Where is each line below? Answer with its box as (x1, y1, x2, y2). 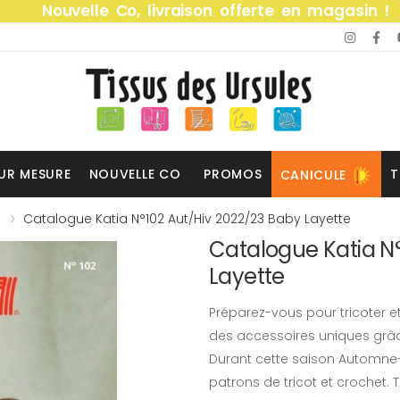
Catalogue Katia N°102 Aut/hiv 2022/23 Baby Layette (23, 210, 351, 228)
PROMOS (204, 164, 262, 183)
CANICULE (279, 165, 347, 184)
